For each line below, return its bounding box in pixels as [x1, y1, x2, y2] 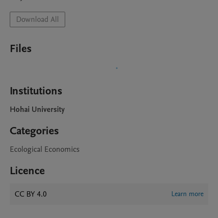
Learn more [171, 189, 203, 199]
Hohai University [10, 104, 65, 115]
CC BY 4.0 [15, 189, 47, 200]
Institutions [10, 84, 62, 98]
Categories [10, 124, 59, 138]
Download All [16, 14, 59, 25]
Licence [10, 163, 45, 178]
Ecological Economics [10, 144, 79, 155]
